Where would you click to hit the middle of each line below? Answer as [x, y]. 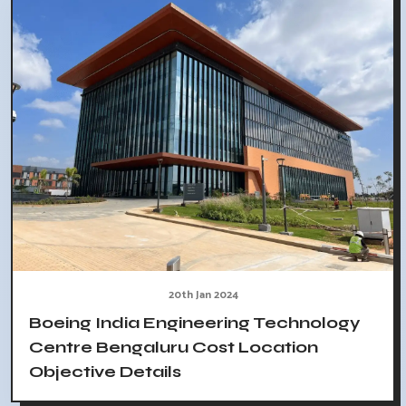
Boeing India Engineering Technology [195, 322]
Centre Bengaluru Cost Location [174, 347]
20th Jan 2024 [203, 295]
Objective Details [105, 371]
